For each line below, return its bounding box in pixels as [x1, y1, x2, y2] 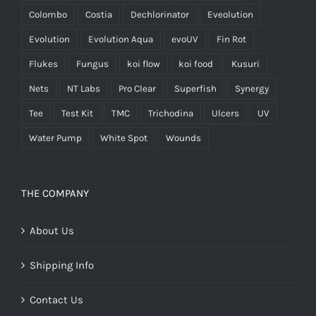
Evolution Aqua [88, 34, 153, 45]
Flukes [29, 59, 58, 70]
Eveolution [207, 9, 253, 20]
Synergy [235, 83, 269, 95]
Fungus [76, 59, 109, 70]
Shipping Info [30, 259, 94, 272]
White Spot [100, 133, 147, 144]
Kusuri [231, 59, 260, 70]
